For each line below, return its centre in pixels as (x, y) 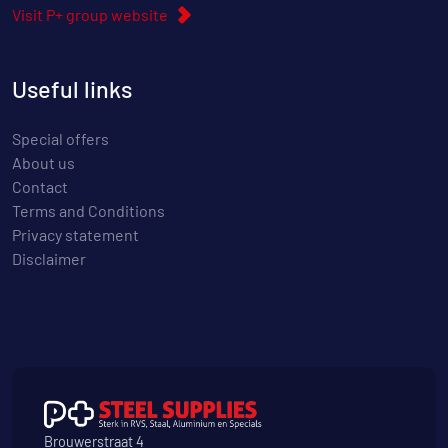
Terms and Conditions (88, 211)
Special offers (60, 139)
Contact (40, 187)
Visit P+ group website (90, 15)
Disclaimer (49, 259)
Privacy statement (75, 235)
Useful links (72, 89)
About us (43, 163)
